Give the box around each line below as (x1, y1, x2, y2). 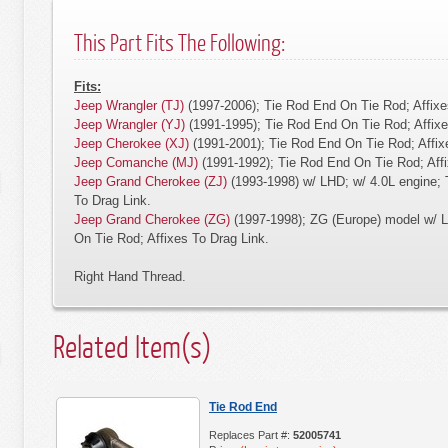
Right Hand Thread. (74, 269, 186, 284)
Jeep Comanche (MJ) (74, 155, 198, 170)
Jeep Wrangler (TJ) (74, 98, 184, 113)
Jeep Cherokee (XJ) (74, 136, 189, 151)
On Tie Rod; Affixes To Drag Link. (74, 231, 269, 246)
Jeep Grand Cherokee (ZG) (74, 212, 230, 227)
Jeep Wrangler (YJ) (74, 117, 185, 132)
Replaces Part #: (209, 429, 293, 441)
